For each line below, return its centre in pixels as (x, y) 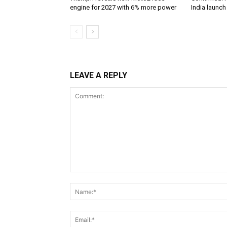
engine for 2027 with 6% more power (123, 8)
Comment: (86, 177)
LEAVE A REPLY (99, 75)
